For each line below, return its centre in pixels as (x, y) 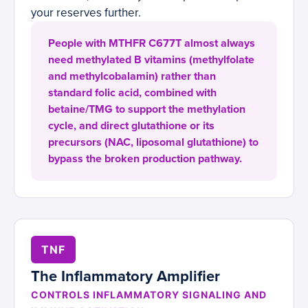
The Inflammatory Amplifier (125, 277)
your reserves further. (86, 13)
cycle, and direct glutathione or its (131, 126)
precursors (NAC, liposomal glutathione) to (153, 143)
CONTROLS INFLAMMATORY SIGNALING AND (149, 295)
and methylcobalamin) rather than (132, 77)
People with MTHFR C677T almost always (152, 44)
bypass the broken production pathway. (145, 159)
